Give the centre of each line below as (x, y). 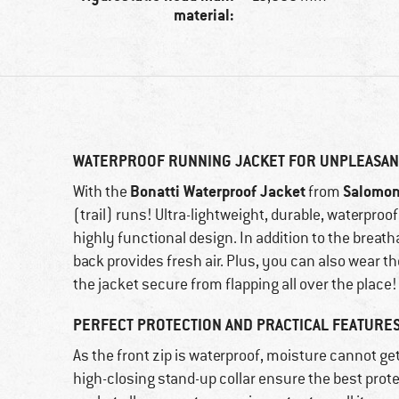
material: (204, 15)
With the (102, 192)
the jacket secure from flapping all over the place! (235, 285)
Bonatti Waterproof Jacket (218, 191)
